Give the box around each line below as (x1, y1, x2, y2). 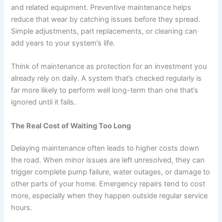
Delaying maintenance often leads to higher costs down (11, 144, 200, 153)
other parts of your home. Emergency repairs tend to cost (11, 179, 206, 189)
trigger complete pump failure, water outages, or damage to (11, 167, 211, 177)
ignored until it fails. (11, 98, 76, 107)
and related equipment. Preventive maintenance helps (11, 2, 192, 12)
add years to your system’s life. (11, 38, 115, 48)
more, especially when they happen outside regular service (11, 191, 208, 201)
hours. (11, 203, 33, 213)
